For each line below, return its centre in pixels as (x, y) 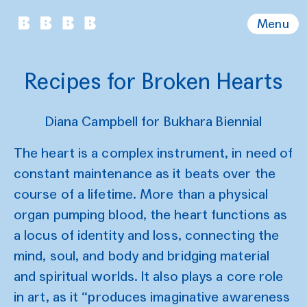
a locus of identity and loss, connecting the (147, 235)
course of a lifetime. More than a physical (141, 194)
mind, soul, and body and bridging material (142, 256)
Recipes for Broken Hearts (153, 81)
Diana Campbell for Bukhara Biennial (153, 121)
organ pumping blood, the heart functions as (151, 214)
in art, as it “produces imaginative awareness (152, 297)
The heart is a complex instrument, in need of (153, 153)
